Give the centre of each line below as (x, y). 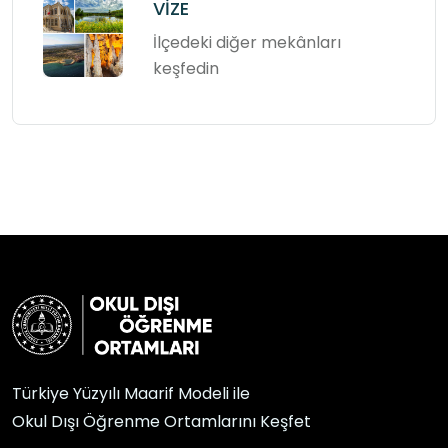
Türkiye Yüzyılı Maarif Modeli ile (131, 393)
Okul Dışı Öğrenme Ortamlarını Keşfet (161, 421)
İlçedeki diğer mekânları (247, 42)
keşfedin (186, 68)
